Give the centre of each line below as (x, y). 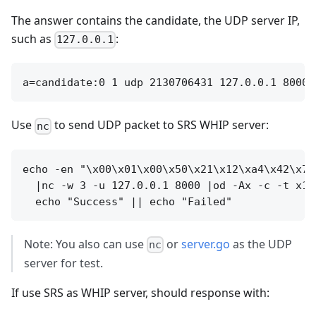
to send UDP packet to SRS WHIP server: (160, 125)
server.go (206, 244)
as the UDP (261, 244)
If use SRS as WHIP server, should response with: (140, 292)
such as (33, 39)
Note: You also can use (85, 244)
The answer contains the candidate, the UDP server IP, (156, 21)
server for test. (63, 263)
